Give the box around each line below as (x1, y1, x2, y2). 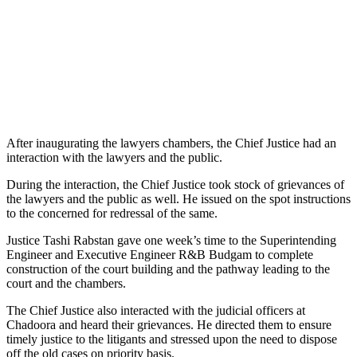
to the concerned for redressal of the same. (6, 206, 218, 220)
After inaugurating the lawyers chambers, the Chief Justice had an (6, 135, 336, 150)
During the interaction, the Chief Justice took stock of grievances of (6, 177, 344, 191)
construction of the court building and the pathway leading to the (6, 261, 330, 276)
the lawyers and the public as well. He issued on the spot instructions (6, 191, 351, 206)
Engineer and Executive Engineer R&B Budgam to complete (6, 247, 313, 261)
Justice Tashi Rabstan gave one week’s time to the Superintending (6, 233, 336, 247)
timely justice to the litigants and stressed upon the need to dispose (6, 331, 337, 346)
